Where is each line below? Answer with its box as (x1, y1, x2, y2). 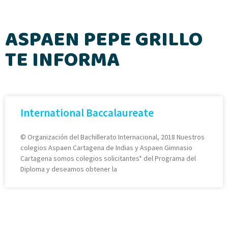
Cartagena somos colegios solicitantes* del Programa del (20, 153, 196, 163)
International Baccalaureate (20, 105, 154, 120)
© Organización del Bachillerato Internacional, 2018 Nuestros (20, 132, 205, 141)
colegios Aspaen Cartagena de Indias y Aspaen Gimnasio (20, 142, 192, 152)
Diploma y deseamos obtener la (20, 164, 117, 174)
